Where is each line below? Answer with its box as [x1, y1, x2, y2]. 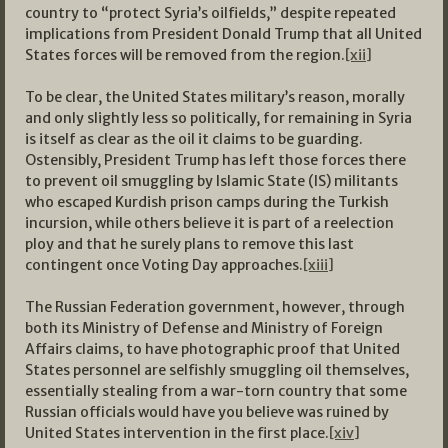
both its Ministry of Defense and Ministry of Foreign [25, 319, 383, 338]
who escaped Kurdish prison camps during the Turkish [25, 193, 389, 212]
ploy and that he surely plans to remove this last [25, 235, 354, 254]
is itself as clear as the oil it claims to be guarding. [25, 130, 366, 149]
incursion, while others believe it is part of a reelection [25, 214, 394, 233]
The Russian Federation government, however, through [25, 298, 405, 317]
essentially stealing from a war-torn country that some [25, 382, 407, 401]
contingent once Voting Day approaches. [25, 256, 303, 275]
